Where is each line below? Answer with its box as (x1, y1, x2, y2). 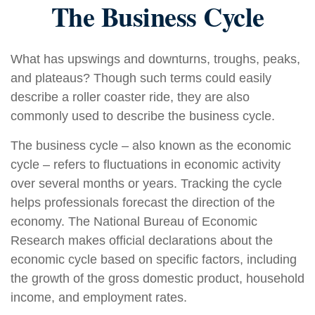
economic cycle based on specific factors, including (11, 252, 297, 266)
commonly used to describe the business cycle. (11, 109, 275, 123)
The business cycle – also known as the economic (11, 139, 291, 153)
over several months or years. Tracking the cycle (11, 176, 282, 191)
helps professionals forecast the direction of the (11, 195, 275, 210)
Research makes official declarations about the (11, 233, 273, 247)
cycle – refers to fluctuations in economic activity (11, 157, 281, 172)
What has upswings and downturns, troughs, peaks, (11, 52, 300, 66)
